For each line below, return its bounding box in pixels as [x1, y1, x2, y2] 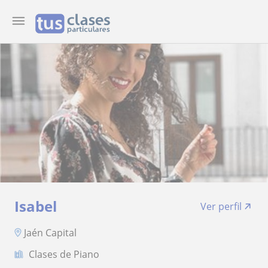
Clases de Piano [29, 247, 99, 261]
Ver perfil [200, 200, 242, 213]
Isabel [14, 196, 57, 216]
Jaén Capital [24, 226, 77, 239]
